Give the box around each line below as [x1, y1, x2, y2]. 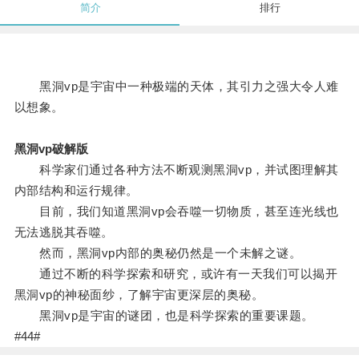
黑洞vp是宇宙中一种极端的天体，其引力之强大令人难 [14, 79, 339, 94]
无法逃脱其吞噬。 [14, 225, 114, 240]
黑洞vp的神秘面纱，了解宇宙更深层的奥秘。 [14, 288, 264, 302]
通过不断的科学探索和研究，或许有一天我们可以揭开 [14, 267, 338, 281]
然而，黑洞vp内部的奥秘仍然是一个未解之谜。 [14, 246, 302, 260]
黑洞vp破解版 [14, 142, 88, 156]
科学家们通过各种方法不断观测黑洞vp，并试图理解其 [14, 163, 339, 177]
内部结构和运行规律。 [14, 184, 139, 198]
